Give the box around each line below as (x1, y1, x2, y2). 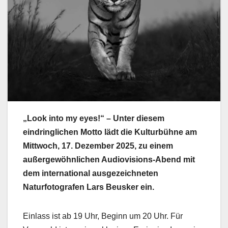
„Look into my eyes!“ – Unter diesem (23, 114, 164, 123)
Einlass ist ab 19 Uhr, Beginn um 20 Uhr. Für (23, 212, 183, 221)
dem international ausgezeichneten (23, 169, 158, 178)
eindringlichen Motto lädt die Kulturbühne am (23, 128, 197, 137)
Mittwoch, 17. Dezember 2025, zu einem (23, 141, 173, 151)
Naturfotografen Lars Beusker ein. (23, 183, 154, 192)
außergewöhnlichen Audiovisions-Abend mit (23, 155, 195, 164)
